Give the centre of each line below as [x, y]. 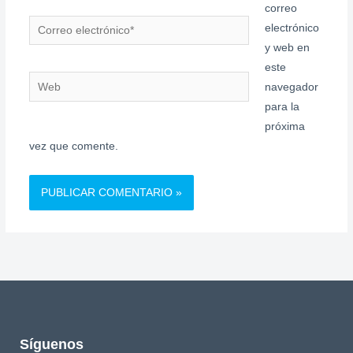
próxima [285, 127]
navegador [292, 87]
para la [282, 107]
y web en [288, 48]
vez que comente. [73, 147]
